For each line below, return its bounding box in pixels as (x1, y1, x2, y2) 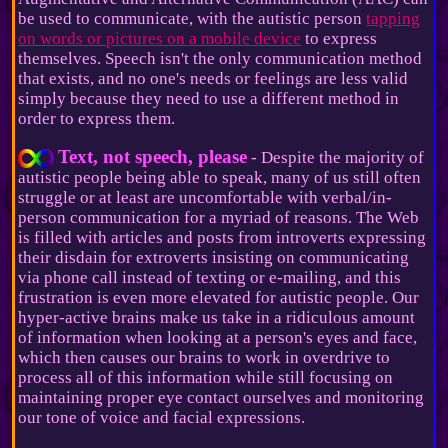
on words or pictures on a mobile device (18, 28, 302, 48)
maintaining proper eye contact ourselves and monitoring (18, 387, 425, 407)
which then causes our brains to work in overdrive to (18, 347, 391, 367)
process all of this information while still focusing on (18, 367, 394, 387)
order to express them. (18, 108, 176, 128)
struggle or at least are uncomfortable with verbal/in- (18, 187, 393, 207)
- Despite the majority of (247, 147, 425, 167)
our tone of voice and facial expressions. (18, 407, 306, 427)
